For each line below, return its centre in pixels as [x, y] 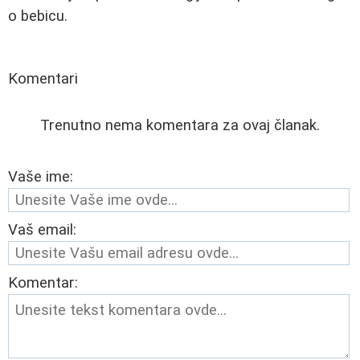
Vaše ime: [41, 176]
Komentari [43, 78]
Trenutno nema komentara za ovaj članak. [180, 125]
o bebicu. [38, 16]
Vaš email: [42, 229]
